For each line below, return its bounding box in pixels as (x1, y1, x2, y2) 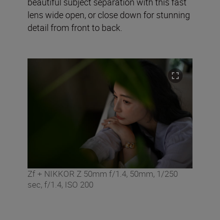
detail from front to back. (27, 21, 122, 33)
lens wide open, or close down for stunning (27, 8, 190, 21)
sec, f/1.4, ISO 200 (27, 178, 93, 190)
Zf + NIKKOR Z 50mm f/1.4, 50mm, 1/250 (27, 167, 178, 179)
